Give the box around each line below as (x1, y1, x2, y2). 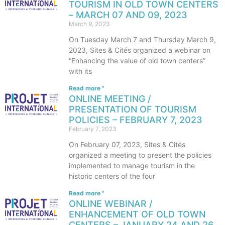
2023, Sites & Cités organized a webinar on (69, 46, 210, 54)
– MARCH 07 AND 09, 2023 (69, 10, 187, 20)
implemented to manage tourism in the (69, 161, 195, 170)
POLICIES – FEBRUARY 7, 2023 (69, 115, 202, 125)
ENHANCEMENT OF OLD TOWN (69, 209, 205, 219)
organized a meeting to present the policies (69, 151, 211, 159)
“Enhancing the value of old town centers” (69, 56, 205, 65)
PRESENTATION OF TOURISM (69, 104, 196, 115)
